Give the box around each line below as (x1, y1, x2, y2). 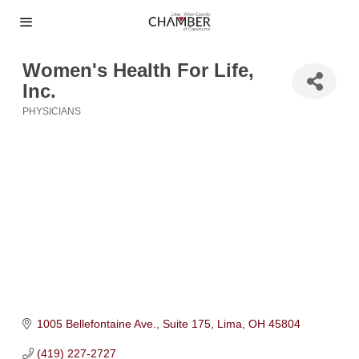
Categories (22, 115, 78, 127)
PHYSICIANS (22, 106, 82, 117)
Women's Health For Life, (22, 59, 255, 81)
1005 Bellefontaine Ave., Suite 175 (36, 317, 211, 330)
